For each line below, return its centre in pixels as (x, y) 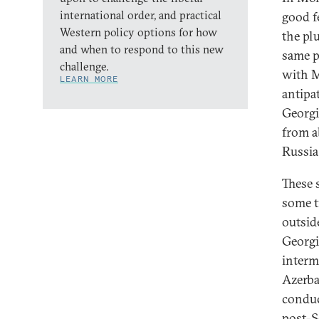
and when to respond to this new (142, 49)
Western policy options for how (138, 32)
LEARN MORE (89, 79)
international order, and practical (141, 15)
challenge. (84, 66)
